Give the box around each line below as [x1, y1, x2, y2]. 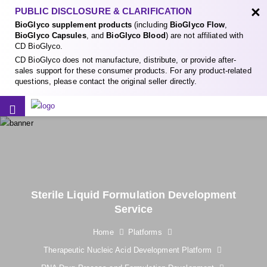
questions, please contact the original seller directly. [15, 77, 197, 86]
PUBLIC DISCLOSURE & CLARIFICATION [15, 6, 193, 16]
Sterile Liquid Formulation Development [30, 189, 237, 201]
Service [114, 203, 153, 215]
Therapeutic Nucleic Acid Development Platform [44, 246, 212, 254]
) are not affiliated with [165, 31, 244, 40]
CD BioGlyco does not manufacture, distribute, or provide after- [15, 55, 237, 64]
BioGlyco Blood [106, 31, 166, 40]
